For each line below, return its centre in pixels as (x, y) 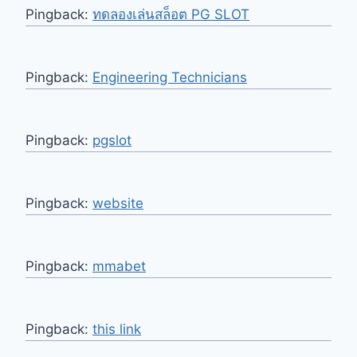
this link (117, 330)
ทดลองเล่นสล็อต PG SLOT (171, 15)
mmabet (119, 267)
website (118, 204)
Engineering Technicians (170, 78)
